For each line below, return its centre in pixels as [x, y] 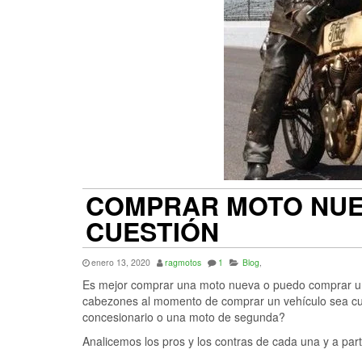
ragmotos [183, 263]
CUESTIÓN [152, 232]
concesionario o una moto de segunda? [184, 317]
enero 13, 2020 [121, 263]
